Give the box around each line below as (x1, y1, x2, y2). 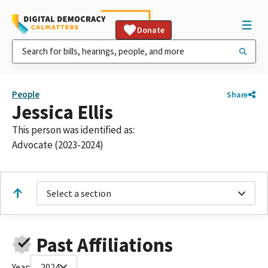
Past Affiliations (36, 232, 173, 257)
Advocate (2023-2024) (12, 138, 103, 151)
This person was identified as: (12, 123, 135, 136)
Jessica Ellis (12, 100, 113, 124)
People (12, 89, 39, 100)
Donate (137, 25, 165, 35)
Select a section (47, 187, 111, 199)
